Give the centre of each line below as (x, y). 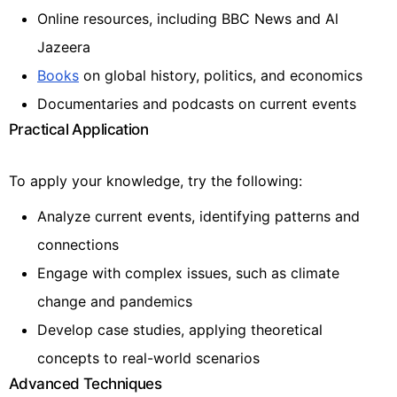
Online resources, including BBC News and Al (188, 18)
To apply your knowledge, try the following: (156, 180)
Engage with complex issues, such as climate (188, 272)
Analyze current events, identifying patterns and (198, 216)
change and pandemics (115, 301)
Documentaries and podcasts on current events (197, 103)
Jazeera (64, 47)
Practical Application (79, 129)
